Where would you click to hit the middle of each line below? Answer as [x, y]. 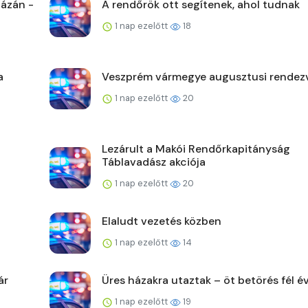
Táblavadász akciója [154, 162]
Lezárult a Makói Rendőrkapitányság [196, 149]
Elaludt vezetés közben [162, 221]
